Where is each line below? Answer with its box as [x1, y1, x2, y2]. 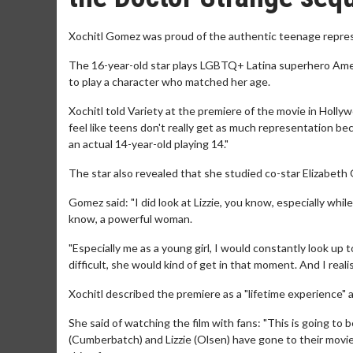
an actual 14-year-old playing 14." [69, 137, 229, 150]
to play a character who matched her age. [69, 75, 270, 88]
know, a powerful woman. [69, 212, 192, 225]
